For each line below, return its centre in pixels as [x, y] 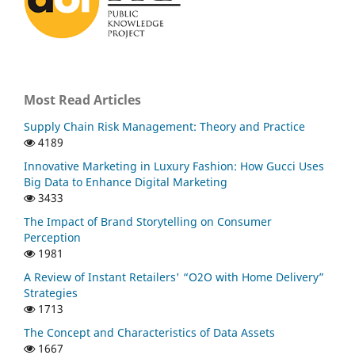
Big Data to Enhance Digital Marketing [126, 182]
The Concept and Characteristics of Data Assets [149, 333]
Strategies [51, 293]
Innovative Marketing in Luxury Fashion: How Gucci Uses [174, 166]
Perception [52, 238]
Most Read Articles [82, 99]
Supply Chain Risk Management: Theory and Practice [164, 127]
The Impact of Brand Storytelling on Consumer [148, 222]
